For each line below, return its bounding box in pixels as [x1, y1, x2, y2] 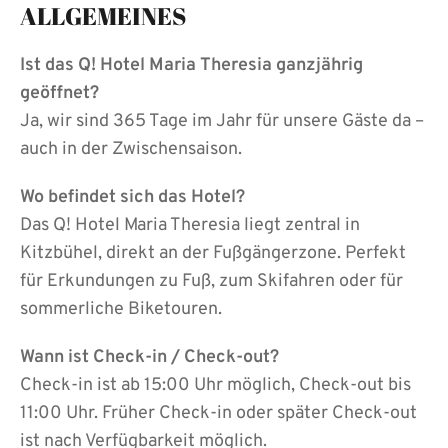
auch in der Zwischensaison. [20, 137, 242, 161]
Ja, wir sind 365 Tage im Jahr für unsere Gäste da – [20, 109, 424, 133]
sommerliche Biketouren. [20, 297, 222, 321]
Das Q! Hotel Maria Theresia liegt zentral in [20, 213, 360, 237]
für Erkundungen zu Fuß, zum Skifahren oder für [20, 269, 403, 293]
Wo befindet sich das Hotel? [20, 185, 245, 209]
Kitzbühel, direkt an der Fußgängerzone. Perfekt [20, 241, 406, 265]
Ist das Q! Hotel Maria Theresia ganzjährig [20, 53, 363, 77]
